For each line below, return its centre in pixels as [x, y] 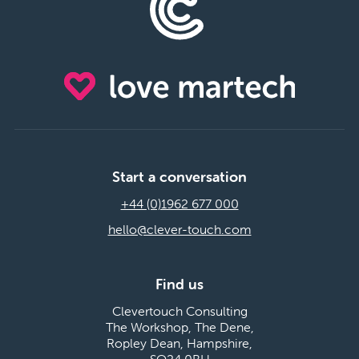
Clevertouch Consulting [179, 311]
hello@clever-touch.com [179, 229]
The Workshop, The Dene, [179, 327]
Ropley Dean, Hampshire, [179, 343]
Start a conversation [179, 176]
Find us [179, 284]
